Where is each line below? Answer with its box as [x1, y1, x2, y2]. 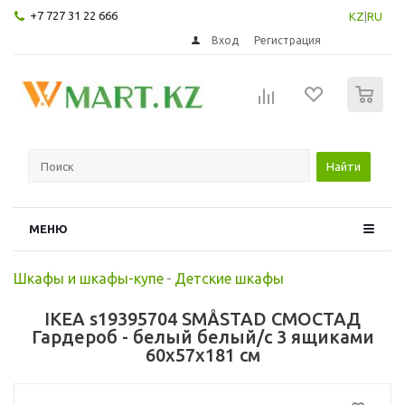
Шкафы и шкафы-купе [14, 269, 164, 287]
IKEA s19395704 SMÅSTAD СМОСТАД [44, 307, 361, 329]
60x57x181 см [145, 344, 260, 365]
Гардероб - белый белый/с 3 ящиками [31, 325, 374, 347]
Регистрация [254, 33, 322, 46]
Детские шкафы [174, 269, 284, 287]
